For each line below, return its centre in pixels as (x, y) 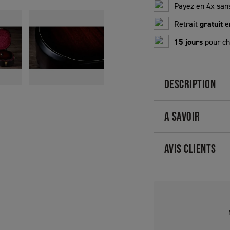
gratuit (211, 24)
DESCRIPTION (190, 84)
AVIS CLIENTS (190, 149)
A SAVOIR (182, 116)
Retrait (187, 24)
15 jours (188, 42)
